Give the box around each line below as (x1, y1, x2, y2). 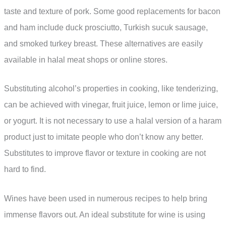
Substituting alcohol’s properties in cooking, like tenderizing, (4, 84, 218, 93)
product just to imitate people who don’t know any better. (4, 133, 203, 142)
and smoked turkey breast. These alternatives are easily (4, 39, 203, 48)
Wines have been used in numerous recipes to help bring (4, 194, 207, 203)
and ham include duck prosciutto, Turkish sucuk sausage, (4, 23, 208, 32)
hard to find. (4, 165, 46, 174)
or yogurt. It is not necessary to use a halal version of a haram (4, 117, 221, 126)
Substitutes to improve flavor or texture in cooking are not (4, 149, 206, 158)
